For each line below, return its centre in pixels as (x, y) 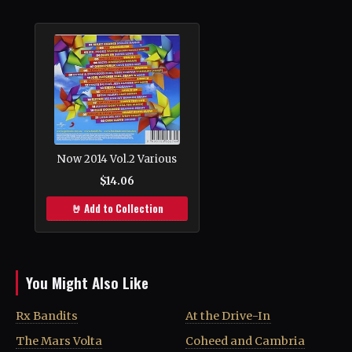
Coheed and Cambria (245, 341)
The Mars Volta (59, 341)
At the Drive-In (228, 315)
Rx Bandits (47, 315)
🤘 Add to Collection (117, 208)
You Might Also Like (87, 282)
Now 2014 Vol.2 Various (117, 159)
